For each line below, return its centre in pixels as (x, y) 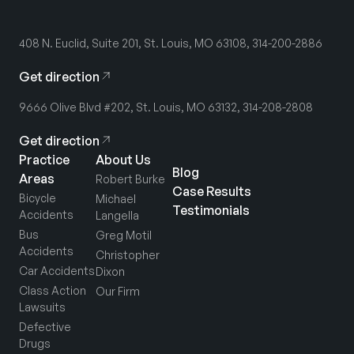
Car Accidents (57, 271)
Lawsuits (42, 307)
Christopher (127, 255)
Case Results (211, 191)
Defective (45, 327)
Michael (115, 199)
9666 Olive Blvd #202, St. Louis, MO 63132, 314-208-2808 (166, 107)
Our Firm (117, 291)
